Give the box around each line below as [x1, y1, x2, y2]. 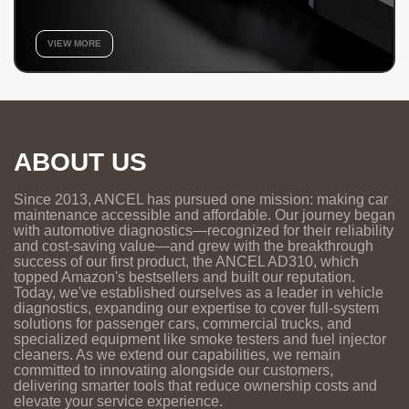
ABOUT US [14, 148, 147, 177]
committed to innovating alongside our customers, [14, 362, 333, 379]
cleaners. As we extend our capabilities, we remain [14, 347, 341, 363]
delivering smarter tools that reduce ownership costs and [14, 378, 377, 394]
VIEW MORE [47, 37, 101, 48]
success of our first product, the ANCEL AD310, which [14, 254, 359, 270]
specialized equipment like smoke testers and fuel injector [14, 331, 386, 348]
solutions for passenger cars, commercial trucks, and [14, 316, 351, 332]
